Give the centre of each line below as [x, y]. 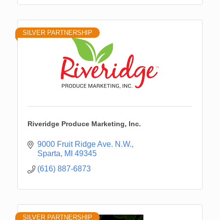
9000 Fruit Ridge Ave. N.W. [84, 144]
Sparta [49, 153]
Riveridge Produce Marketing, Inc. [84, 124]
